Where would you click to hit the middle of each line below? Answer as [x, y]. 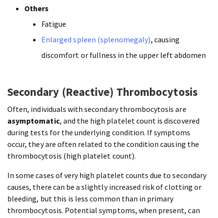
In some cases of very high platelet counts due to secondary [107, 175]
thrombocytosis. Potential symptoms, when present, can [104, 210]
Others [37, 9]
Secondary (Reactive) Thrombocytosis [102, 92]
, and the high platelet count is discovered [129, 121]
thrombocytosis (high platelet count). [72, 156]
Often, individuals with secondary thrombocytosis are [97, 109]
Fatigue [54, 24]
